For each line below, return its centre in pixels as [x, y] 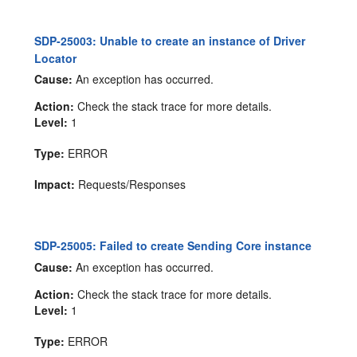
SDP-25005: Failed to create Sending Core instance [173, 246]
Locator [56, 58]
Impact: [55, 184]
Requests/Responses [131, 184]
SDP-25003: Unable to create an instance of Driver [170, 40]
